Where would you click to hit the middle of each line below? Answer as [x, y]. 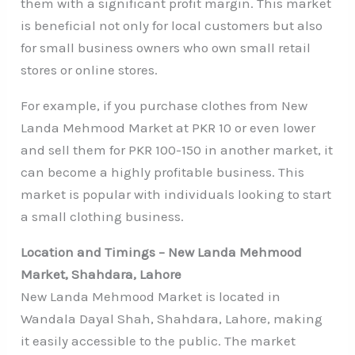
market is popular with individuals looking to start [176, 194]
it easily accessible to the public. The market [158, 340]
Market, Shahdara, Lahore [101, 274]
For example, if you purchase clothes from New [164, 105]
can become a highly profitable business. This [163, 172]
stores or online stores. [90, 69]
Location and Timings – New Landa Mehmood [162, 252]
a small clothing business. [103, 216]
